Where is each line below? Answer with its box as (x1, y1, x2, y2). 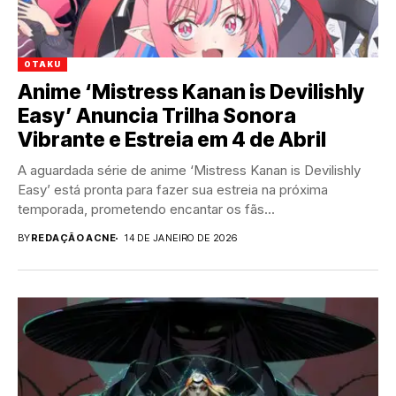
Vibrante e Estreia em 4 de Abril (18, 127, 326, 153)
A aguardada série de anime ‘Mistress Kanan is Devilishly (18, 162, 361, 179)
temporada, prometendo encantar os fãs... (18, 201, 275, 218)
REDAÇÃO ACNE (30, 232, 117, 245)
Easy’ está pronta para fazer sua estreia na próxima (18, 181, 328, 199)
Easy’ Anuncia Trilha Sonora (18, 103, 296, 129)
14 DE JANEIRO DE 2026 (125, 232, 238, 245)
